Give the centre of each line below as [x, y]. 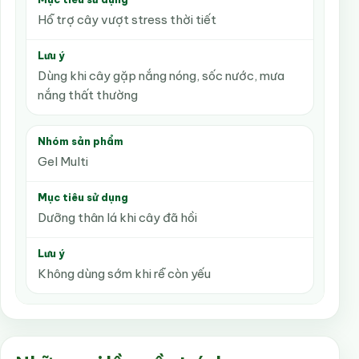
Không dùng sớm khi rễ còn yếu [124, 274]
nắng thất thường [88, 95]
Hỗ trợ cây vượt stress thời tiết [127, 20]
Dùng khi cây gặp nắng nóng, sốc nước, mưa [161, 76]
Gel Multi [63, 161]
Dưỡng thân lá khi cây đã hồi [117, 218]
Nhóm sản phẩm [81, 141]
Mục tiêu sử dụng [83, 198]
